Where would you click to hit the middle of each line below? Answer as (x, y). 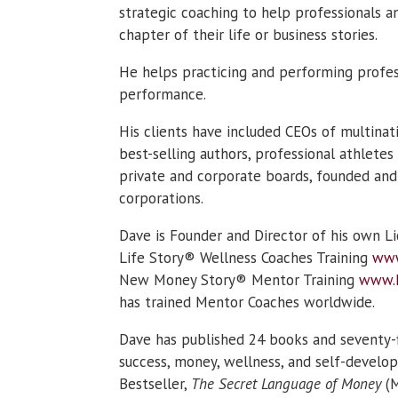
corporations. (162, 198)
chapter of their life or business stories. (249, 34)
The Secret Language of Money (287, 383)
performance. (163, 94)
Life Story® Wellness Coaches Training (246, 257)
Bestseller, (155, 383)
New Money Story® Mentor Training (239, 279)
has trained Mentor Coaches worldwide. (247, 302)
